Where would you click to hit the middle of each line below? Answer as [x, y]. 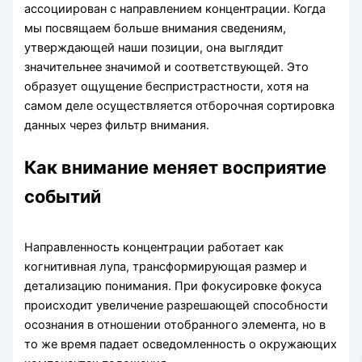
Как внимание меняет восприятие [176, 168]
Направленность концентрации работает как [154, 247]
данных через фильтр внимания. [117, 126]
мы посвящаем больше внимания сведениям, [156, 29]
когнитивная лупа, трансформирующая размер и [166, 266]
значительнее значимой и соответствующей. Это [167, 67]
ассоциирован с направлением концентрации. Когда [175, 9]
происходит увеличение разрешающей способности [177, 305]
